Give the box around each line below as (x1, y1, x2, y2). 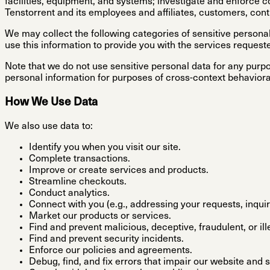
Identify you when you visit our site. (29, 142, 181, 152)
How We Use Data (5, 97, 98, 109)
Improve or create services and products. (29, 165, 209, 175)
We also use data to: (5, 121, 93, 131)
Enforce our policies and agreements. (29, 245, 192, 256)
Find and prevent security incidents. (29, 234, 184, 244)
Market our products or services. (29, 211, 171, 221)
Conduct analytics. (29, 188, 110, 198)
